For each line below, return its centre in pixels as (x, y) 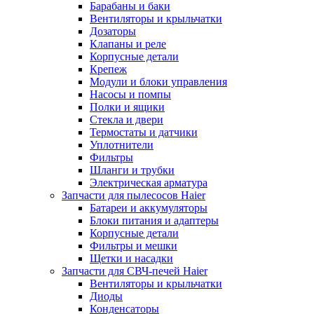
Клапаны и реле (128, 44)
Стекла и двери (127, 120)
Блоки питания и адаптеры (154, 220)
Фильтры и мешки (134, 246)
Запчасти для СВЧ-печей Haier (135, 271)
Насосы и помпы (130, 94)
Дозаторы (113, 31)
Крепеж (108, 69)
